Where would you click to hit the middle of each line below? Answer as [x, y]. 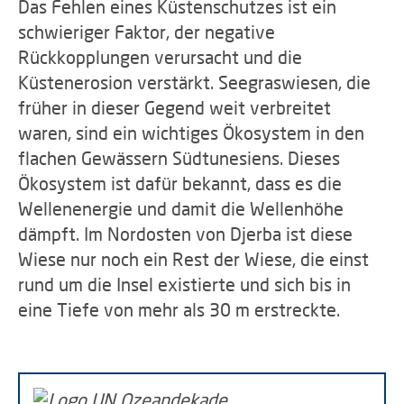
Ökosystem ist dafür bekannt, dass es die [180, 183]
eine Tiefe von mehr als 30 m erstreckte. [179, 309]
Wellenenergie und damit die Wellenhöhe [181, 208]
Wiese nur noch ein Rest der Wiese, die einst [193, 259]
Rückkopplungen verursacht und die [160, 57]
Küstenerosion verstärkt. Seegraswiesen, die [194, 82]
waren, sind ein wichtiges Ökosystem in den [191, 133]
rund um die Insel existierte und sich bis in [184, 284]
